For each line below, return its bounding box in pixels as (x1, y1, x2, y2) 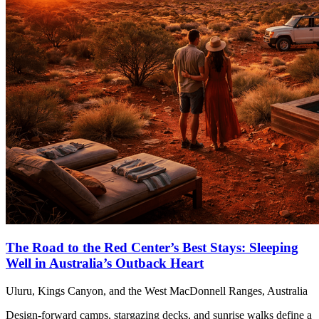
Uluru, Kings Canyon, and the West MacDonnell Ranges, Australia (6, 284, 308, 297)
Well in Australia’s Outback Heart (6, 256, 204, 271)
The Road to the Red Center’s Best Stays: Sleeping (6, 240, 298, 256)
